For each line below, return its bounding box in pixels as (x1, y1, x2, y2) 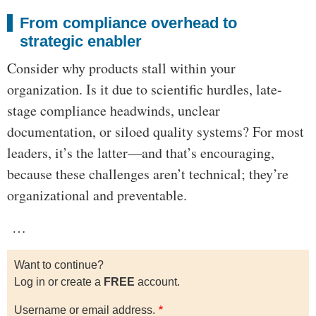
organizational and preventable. (7, 186, 187, 205)
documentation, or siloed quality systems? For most (7, 122, 304, 142)
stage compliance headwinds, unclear (7, 101, 220, 121)
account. (135, 276, 180, 288)
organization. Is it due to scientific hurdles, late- (7, 80, 282, 99)
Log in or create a (14, 276, 104, 288)
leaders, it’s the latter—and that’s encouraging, (7, 143, 274, 163)
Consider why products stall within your (7, 59, 236, 78)
